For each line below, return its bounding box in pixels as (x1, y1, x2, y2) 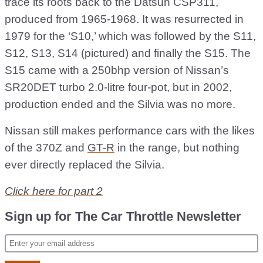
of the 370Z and (5, 141, 87, 154)
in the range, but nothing (114, 141, 240, 154)
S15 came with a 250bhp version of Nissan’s (5, 64, 229, 77)
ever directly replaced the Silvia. (5, 159, 164, 171)
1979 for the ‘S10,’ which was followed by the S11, (5, 30, 256, 43)
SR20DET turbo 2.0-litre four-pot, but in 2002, (5, 81, 232, 94)
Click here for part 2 (5, 185, 103, 198)
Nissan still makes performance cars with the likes (5, 124, 255, 137)
